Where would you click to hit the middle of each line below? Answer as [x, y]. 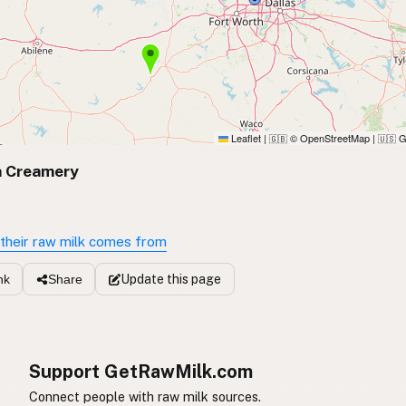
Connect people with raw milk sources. [145, 396]
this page [192, 279]
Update [142, 279]
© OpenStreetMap [329, 138]
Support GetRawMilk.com [141, 371]
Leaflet [245, 138]
